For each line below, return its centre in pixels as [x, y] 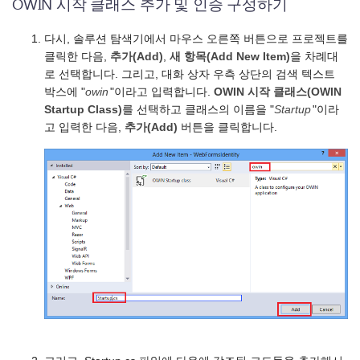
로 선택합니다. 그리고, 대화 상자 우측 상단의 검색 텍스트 [190, 74]
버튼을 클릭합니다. [227, 127]
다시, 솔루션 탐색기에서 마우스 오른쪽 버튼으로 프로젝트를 [196, 39]
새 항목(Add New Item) [230, 56]
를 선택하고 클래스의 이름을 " [198, 109]
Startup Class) [83, 109]
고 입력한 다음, [84, 127]
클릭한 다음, [77, 56]
